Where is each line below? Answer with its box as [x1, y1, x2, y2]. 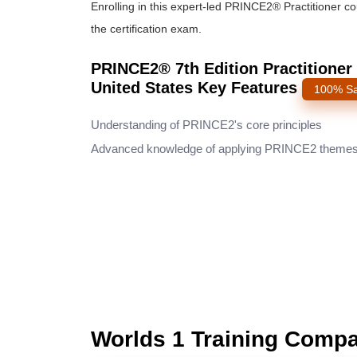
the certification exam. [91, 22, 208, 35]
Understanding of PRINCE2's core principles [91, 118, 322, 131]
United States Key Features [91, 79, 302, 96]
